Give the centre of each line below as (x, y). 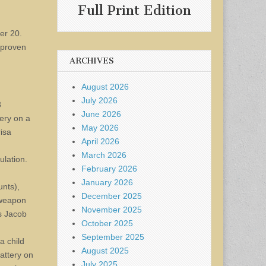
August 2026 (105, 86)
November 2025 (112, 209)
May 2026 (100, 127)
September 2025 (113, 237)
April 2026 (100, 141)
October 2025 (107, 223)
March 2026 (104, 155)
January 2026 (107, 182)
